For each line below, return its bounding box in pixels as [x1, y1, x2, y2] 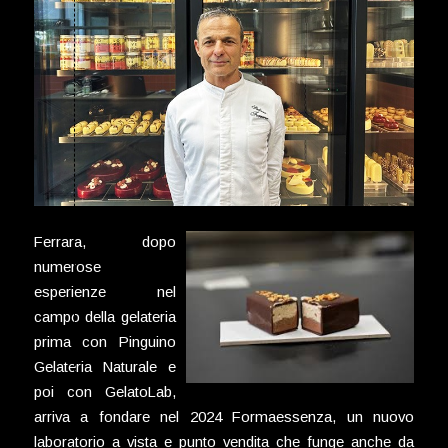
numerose [33, 258, 101, 276]
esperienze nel [33, 283, 177, 301]
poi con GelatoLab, [33, 383, 177, 401]
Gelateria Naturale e [33, 358, 177, 376]
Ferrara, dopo [33, 233, 177, 251]
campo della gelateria [33, 308, 177, 326]
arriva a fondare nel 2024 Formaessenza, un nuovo [33, 408, 415, 426]
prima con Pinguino [33, 333, 177, 351]
